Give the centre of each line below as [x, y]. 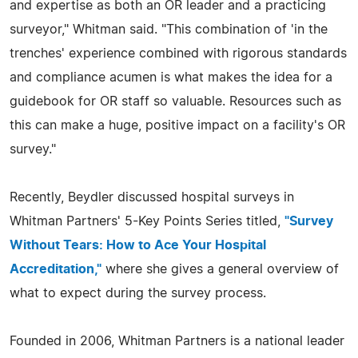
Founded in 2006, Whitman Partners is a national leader [177, 341]
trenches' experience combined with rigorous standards [178, 53]
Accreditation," [56, 269]
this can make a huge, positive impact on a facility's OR [177, 125]
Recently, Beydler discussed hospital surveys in [152, 197]
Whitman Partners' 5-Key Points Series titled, [147, 221]
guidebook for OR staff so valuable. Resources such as [175, 101]
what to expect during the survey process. [138, 293]
